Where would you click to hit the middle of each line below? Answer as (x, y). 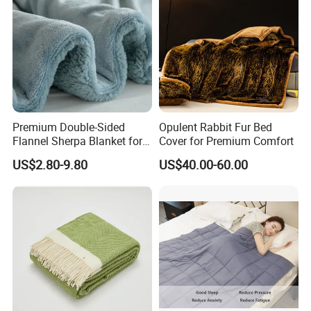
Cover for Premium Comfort (226, 141)
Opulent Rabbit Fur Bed (215, 127)
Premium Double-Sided (69, 127)
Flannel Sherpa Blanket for (78, 141)
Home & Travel (49, 155)
